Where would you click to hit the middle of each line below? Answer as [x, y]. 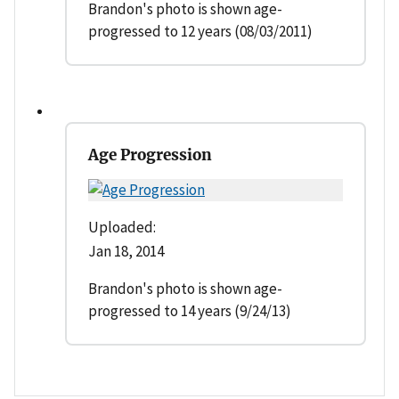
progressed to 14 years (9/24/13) [190, 310]
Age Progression [150, 155]
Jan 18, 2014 [126, 251]
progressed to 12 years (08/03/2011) [200, 31]
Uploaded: [122, 227]
